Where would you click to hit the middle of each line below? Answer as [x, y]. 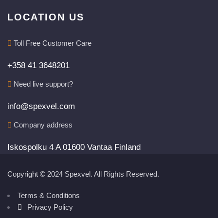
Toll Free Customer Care [52, 43]
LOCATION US [46, 17]
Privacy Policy [50, 207]
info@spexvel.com [41, 107]
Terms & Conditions [49, 196]
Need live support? [42, 84]
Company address [42, 125]
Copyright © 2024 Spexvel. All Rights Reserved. [83, 174]
